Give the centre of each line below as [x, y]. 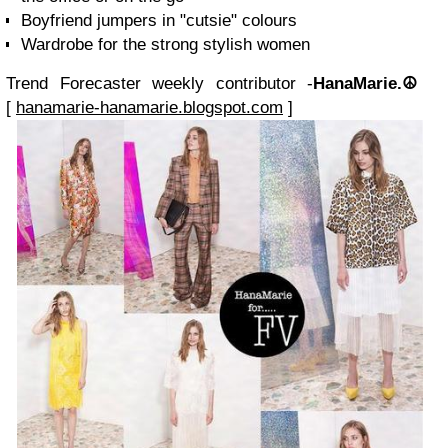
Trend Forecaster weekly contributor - [160, 83]
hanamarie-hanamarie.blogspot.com [149, 107]
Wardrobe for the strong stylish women [165, 44]
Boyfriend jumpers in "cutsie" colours [159, 20]
